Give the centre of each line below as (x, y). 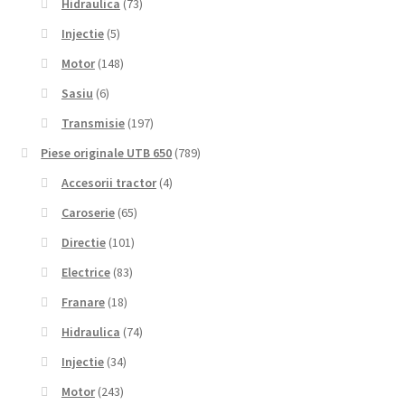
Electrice (85, 273)
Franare (83, 302)
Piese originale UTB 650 (107, 153)
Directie (83, 243)
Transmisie (93, 123)
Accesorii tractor (108, 183)
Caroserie (88, 213)
